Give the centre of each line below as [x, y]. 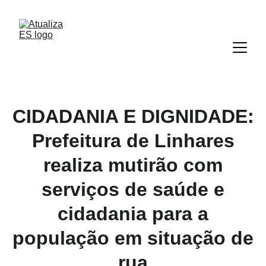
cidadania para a [133, 214]
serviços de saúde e [133, 189]
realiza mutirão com [133, 165]
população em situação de [133, 238]
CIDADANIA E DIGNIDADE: [133, 116]
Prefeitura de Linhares [133, 141]
